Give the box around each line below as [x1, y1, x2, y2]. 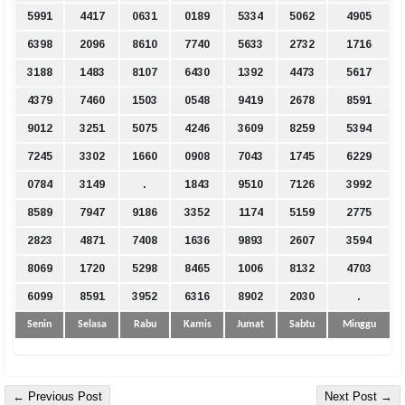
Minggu [342, 318, 376, 330]
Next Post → [325, 389, 392, 403]
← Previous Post [13, 389, 102, 403]
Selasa [77, 318, 107, 330]
